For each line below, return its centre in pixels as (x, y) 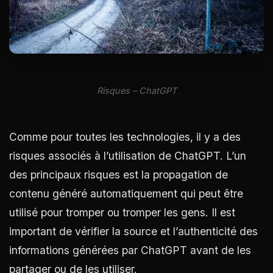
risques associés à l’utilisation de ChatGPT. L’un (128, 155)
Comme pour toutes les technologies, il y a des (125, 136)
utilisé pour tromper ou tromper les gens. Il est (122, 212)
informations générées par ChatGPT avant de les (130, 250)
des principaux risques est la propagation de (119, 174)
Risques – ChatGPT (136, 90)
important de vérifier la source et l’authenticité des (133, 231)
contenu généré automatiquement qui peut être (126, 193)
